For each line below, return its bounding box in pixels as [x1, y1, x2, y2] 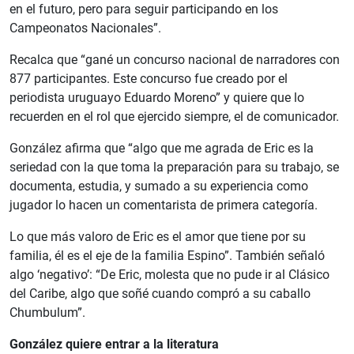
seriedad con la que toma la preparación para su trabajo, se [9, 160, 339, 175]
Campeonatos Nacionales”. [9, 21, 161, 36]
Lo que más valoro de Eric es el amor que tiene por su [9, 229, 306, 245]
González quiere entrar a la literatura [9, 337, 219, 352]
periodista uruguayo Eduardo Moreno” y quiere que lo [9, 90, 304, 106]
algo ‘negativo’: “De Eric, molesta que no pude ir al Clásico [9, 267, 330, 283]
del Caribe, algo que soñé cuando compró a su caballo [9, 286, 311, 302]
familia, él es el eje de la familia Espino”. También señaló [9, 248, 325, 264]
